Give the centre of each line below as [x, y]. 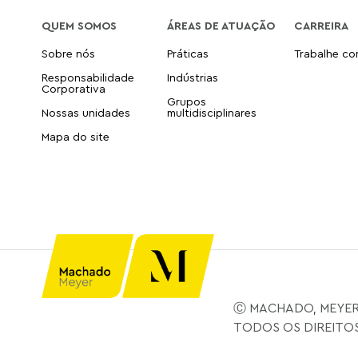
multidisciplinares [212, 112]
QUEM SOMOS [79, 25]
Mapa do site [76, 136]
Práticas [188, 53]
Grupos [187, 101]
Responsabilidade [88, 77]
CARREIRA [322, 25]
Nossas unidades [86, 112]
